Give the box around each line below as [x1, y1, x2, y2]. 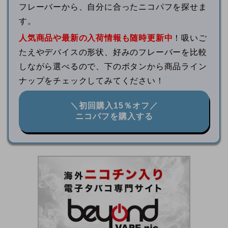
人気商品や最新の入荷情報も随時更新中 [19, 33, 173, 42]
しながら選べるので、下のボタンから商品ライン [19, 62, 207, 71]
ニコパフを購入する [75, 111, 153, 121]
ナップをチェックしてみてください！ [19, 76, 164, 85]
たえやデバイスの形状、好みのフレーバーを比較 [19, 47, 207, 56]
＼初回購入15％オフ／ [70, 101, 158, 110]
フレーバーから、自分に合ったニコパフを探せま [19, 2, 207, 11]
